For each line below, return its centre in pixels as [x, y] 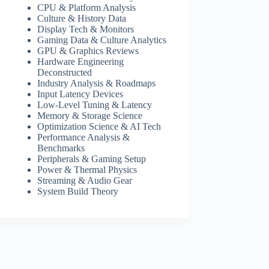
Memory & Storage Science [90, 116]
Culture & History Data [82, 19]
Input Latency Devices [80, 94]
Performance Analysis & [84, 138]
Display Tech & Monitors [86, 29]
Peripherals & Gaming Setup [92, 159]
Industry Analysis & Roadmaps [97, 83]
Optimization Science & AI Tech [99, 127]
